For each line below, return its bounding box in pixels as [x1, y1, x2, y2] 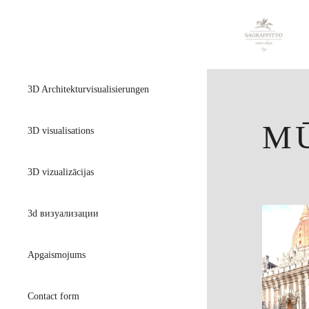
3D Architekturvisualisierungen [28, 84, 149, 94]
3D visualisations [28, 126, 94, 136]
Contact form [28, 291, 79, 301]
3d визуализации [28, 208, 99, 219]
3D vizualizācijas [28, 167, 94, 177]
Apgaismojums [28, 250, 86, 260]
